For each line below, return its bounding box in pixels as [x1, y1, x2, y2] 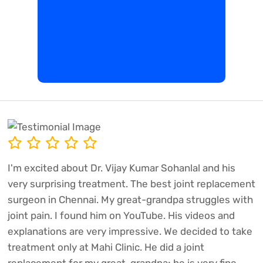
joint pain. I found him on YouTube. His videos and [7, 210, 235, 222]
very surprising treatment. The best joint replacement [7, 178, 255, 190]
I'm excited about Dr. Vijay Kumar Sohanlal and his [7, 162, 235, 174]
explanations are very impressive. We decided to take [7, 225, 252, 238]
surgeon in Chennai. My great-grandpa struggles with [7, 194, 253, 206]
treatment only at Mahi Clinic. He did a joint [7, 241, 204, 254]
